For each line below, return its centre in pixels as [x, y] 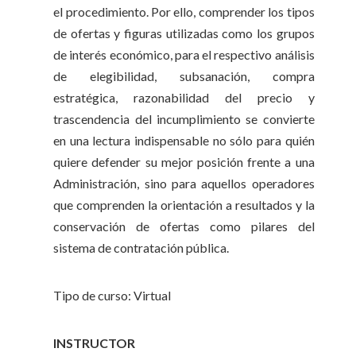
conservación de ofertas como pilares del [184, 226]
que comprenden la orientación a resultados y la [184, 204]
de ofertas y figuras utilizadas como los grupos [184, 33]
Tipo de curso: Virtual [112, 296]
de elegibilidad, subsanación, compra [184, 75]
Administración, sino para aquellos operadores [184, 183]
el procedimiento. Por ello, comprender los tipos [184, 11]
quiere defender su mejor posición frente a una [184, 161]
